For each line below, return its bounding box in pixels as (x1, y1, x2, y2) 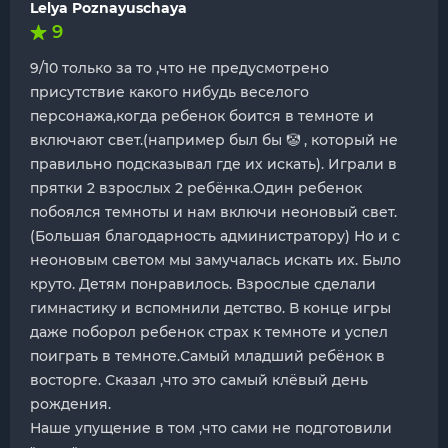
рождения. (30, 395, 111, 413)
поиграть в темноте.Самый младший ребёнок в (30, 347, 385, 365)
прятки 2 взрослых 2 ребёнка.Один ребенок (30, 179, 362, 197)
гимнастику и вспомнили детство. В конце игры (30, 299, 391, 317)
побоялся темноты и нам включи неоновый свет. (30, 203, 397, 221)
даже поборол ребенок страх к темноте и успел (30, 323, 388, 341)
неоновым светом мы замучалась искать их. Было (30, 251, 401, 269)
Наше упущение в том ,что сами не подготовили (30, 419, 392, 437)
